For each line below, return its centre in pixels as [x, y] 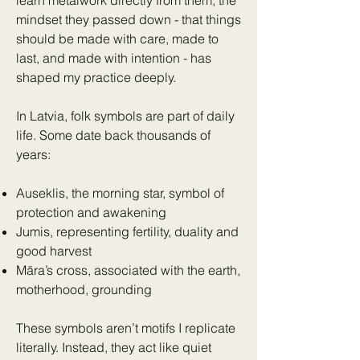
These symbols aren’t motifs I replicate [126, 328]
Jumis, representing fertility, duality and [127, 232]
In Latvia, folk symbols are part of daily [125, 116]
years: [33, 155]
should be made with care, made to [117, 39]
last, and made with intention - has [114, 58]
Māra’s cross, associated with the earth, [128, 270]
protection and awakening [91, 213]
